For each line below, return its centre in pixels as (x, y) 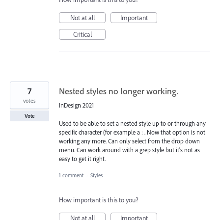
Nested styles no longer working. (119, 91)
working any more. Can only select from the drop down (129, 141)
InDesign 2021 (76, 105)
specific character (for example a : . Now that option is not (132, 132)
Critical (82, 35)
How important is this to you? (99, 200)
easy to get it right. (82, 158)
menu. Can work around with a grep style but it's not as (129, 150)
